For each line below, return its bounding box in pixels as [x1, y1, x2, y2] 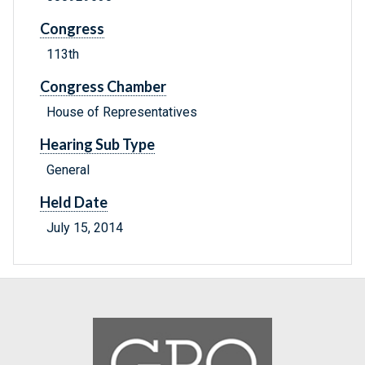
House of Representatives [46, 104, 197, 121]
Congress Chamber [40, 77, 166, 96]
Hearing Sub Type [40, 135, 155, 154]
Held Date [40, 193, 108, 212]
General [46, 162, 90, 178]
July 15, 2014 [46, 220, 123, 236]
